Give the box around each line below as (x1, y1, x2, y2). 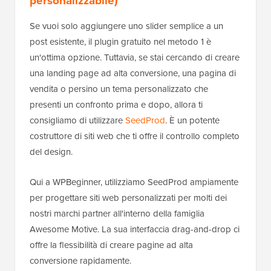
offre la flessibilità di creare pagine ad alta (30, 238, 193, 251)
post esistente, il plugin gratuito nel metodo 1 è (30, 34, 211, 48)
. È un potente (165, 113, 220, 126)
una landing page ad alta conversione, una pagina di (30, 66, 236, 79)
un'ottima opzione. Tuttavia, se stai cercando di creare (30, 50, 240, 64)
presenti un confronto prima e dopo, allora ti (30, 97, 203, 111)
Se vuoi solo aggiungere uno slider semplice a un (30, 19, 223, 32)
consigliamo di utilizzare (30, 113, 125, 126)
